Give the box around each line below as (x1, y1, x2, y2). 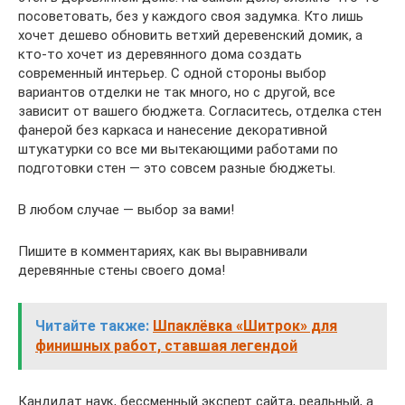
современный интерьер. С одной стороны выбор (18, 65, 326, 82)
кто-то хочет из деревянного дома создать (18, 46, 302, 63)
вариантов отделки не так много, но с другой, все (18, 84, 335, 101)
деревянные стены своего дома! (18, 262, 225, 279)
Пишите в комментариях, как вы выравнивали (18, 243, 307, 260)
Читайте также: (35, 317, 149, 335)
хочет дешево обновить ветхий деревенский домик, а (18, 27, 363, 44)
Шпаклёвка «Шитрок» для (153, 317, 337, 335)
